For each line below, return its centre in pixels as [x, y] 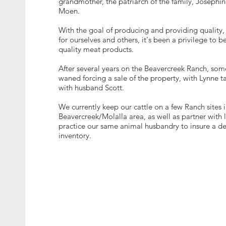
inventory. [75, 135]
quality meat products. [96, 49]
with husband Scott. [91, 88]
